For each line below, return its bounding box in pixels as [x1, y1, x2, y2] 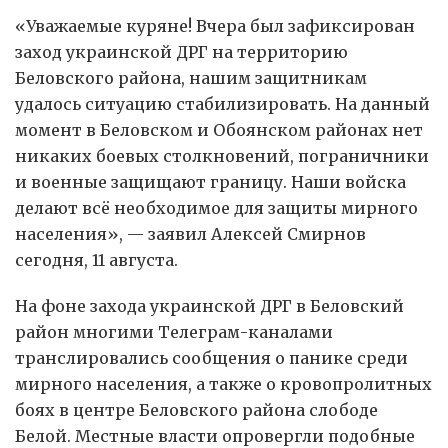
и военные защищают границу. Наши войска [15, 171, 406, 192]
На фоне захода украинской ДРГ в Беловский [15, 295, 404, 316]
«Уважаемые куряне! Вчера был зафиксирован [15, 15, 415, 36]
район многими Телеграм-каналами [15, 321, 333, 342]
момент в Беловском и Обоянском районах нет [15, 119, 423, 140]
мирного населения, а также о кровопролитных [15, 373, 432, 394]
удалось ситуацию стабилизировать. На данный [15, 93, 430, 114]
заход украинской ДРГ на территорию [15, 41, 348, 62]
